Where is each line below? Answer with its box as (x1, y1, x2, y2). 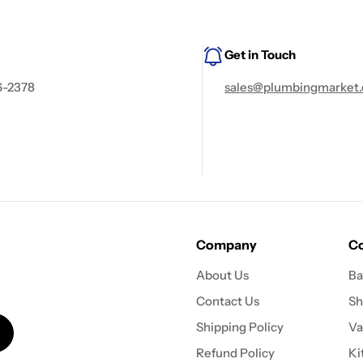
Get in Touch (224, 47, 296, 62)
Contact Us (195, 293, 259, 309)
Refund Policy (195, 345, 275, 361)
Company (195, 237, 257, 253)
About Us (195, 267, 249, 283)
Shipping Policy (195, 319, 284, 335)
